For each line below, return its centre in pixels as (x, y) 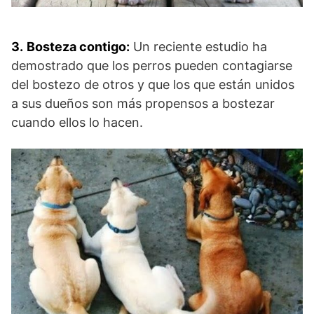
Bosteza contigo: (78, 46)
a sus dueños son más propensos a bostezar (143, 103)
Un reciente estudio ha (198, 46)
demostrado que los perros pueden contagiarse (152, 65)
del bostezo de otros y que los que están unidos (153, 84)
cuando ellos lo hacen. (77, 122)
